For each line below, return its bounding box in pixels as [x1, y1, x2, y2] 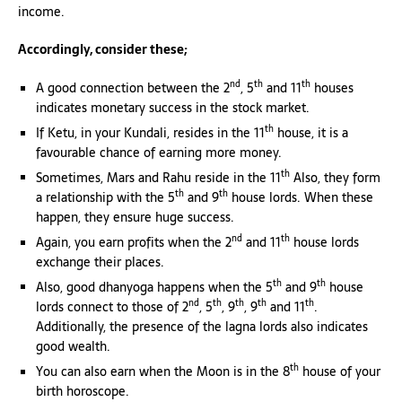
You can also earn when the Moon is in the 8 [36, 361, 290, 381]
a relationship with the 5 [36, 187, 175, 207]
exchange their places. [36, 251, 164, 272]
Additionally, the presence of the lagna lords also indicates [36, 316, 368, 336]
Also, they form [290, 167, 380, 188]
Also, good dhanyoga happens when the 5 [36, 276, 273, 297]
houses [310, 78, 354, 98]
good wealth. [36, 336, 110, 356]
